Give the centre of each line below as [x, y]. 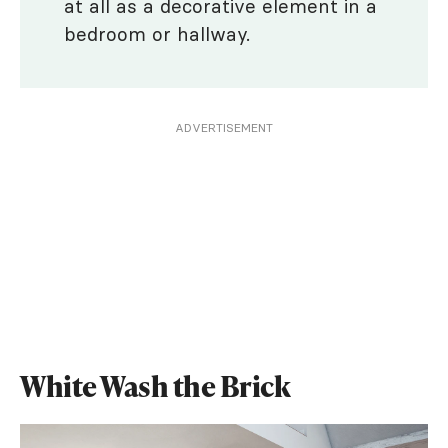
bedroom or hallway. [157, 34]
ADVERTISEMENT [224, 128]
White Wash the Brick [155, 386]
